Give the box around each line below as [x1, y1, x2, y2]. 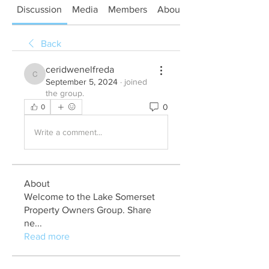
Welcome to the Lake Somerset [24, 192, 155, 202]
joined [124, 77, 147, 86]
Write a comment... [34, 127, 102, 137]
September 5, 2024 [46, 77, 118, 86]
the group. [46, 88, 84, 98]
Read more [24, 231, 70, 241]
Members [107, 4, 147, 14]
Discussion [17, 4, 62, 14]
